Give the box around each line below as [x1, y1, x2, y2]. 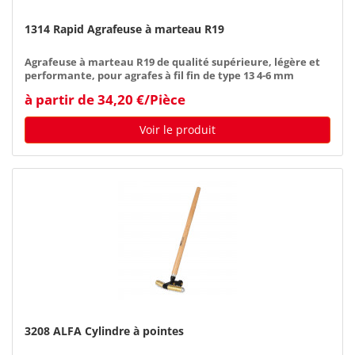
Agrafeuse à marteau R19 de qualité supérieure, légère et [25, 55, 320, 69]
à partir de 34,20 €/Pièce [25, 90, 185, 109]
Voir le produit [139, 121, 216, 137]
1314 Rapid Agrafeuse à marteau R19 [25, 21, 224, 36]
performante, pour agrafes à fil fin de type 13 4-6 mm [25, 68, 294, 82]
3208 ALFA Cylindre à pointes [25, 323, 184, 338]
